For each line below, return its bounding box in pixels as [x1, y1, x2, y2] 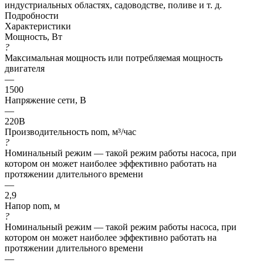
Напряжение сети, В [5, 95, 86, 105]
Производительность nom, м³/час [5, 126, 136, 137]
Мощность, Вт [5, 31, 62, 42]
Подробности [5, 10, 59, 21]
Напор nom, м [5, 200, 60, 211]
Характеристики [5, 21, 71, 31]
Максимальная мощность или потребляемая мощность [5, 52, 222, 63]
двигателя [5, 63, 45, 73]
